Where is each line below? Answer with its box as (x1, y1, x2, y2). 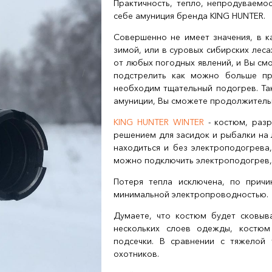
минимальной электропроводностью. (114, 189, 271, 200)
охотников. (114, 248, 161, 259)
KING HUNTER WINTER (114, 117, 204, 127)
